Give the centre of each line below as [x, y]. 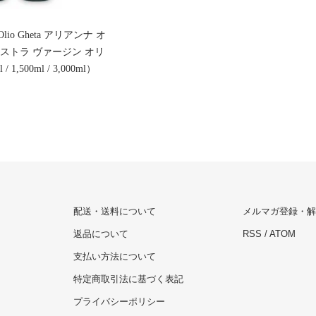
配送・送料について [115, 212]
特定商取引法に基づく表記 [128, 279]
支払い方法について [115, 257]
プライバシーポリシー [119, 302]
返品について [101, 234]
